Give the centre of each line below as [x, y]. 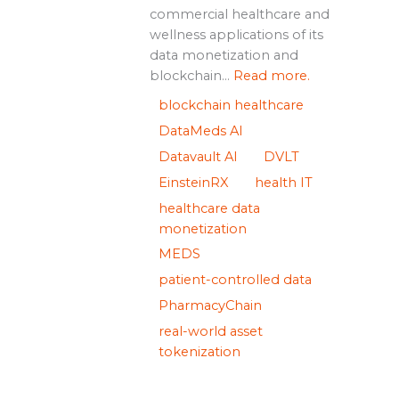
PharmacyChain [210, 306]
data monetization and [224, 56]
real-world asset [210, 332]
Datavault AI [198, 157]
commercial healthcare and [239, 15]
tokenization [199, 352]
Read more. [271, 76]
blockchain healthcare [231, 106]
